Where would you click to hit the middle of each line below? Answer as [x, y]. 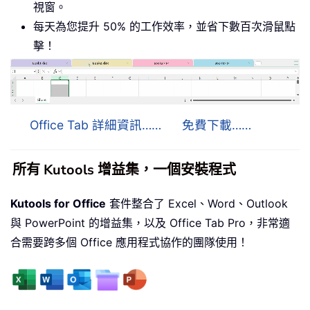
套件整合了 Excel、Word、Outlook [197, 203]
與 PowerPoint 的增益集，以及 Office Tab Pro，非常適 [150, 222]
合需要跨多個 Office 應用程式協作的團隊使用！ [129, 242]
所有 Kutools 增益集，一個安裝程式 [124, 170]
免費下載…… [217, 125]
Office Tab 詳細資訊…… [95, 125]
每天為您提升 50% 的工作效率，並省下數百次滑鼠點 [164, 27]
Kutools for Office [58, 203]
